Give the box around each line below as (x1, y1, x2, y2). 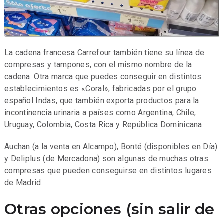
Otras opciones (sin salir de (4, 199, 215, 218)
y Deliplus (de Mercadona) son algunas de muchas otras (4, 153, 209, 163)
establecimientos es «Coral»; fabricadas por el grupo (4, 83, 197, 93)
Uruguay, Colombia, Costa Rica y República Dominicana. (4, 119, 204, 129)
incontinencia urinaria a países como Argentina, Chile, (4, 107, 196, 117)
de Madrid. (4, 177, 43, 187)
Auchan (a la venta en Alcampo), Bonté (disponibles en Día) (4, 141, 218, 151)
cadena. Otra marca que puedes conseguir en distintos (4, 71, 202, 81)
